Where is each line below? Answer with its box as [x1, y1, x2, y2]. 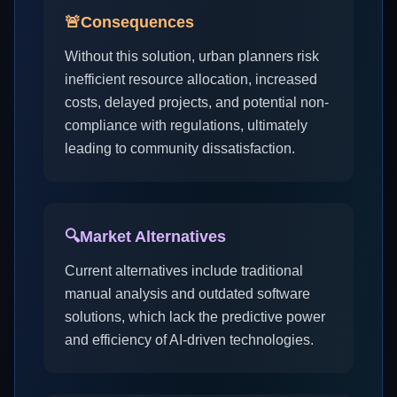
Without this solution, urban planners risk [65, 49, 319, 64]
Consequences [81, 13, 194, 31]
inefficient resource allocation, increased [65, 72, 317, 87]
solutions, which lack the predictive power [65, 309, 325, 324]
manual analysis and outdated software [65, 286, 310, 301]
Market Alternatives [80, 228, 226, 245]
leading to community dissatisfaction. [65, 141, 295, 156]
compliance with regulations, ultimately [65, 118, 307, 133]
